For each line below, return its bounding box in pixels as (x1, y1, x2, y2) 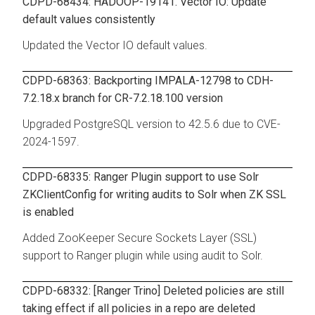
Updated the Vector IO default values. (22, 38, 207, 52)
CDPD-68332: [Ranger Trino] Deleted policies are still (22, 283, 284, 297)
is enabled (22, 205, 74, 219)
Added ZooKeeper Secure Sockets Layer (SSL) (22, 231, 257, 245)
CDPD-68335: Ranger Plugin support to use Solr (22, 169, 259, 184)
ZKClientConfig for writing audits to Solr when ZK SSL (22, 187, 286, 201)
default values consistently (22, 12, 155, 26)
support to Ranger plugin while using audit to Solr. (22, 248, 263, 262)
